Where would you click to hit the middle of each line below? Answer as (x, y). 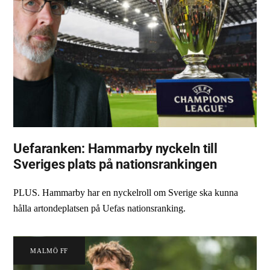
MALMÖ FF (49, 250)
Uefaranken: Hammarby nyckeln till (116, 148)
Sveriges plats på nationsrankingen (115, 164)
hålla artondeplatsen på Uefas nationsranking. (100, 209)
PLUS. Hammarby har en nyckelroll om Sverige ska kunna (126, 193)
